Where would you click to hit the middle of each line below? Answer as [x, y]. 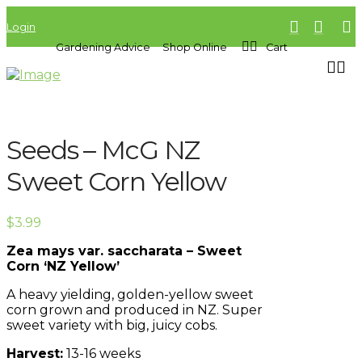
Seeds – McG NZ [103, 150]
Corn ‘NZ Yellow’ [63, 266]
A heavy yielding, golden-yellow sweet [130, 294]
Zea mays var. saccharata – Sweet [124, 250]
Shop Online [195, 47]
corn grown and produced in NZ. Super [135, 309]
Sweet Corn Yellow [116, 182]
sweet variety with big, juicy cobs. [112, 325]
